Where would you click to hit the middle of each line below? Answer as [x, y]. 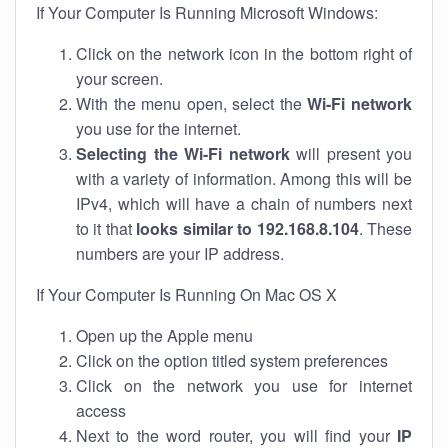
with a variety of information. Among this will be [244, 178]
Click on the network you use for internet [244, 385]
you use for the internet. [158, 128]
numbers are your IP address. [180, 253]
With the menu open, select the [192, 103]
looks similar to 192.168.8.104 [247, 228]
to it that [106, 228]
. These [385, 228]
